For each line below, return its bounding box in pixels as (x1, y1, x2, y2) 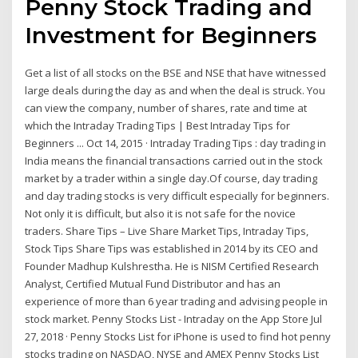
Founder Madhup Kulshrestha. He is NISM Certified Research (25, 258, 320, 273)
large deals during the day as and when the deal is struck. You (25, 82, 326, 97)
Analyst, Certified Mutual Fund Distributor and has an (25, 276, 281, 291)
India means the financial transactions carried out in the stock (25, 153, 324, 168)
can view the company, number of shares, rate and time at (25, 100, 308, 115)
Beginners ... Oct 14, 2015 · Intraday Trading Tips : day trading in (25, 135, 327, 150)
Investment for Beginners (25, 21, 317, 49)
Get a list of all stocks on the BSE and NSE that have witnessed (25, 65, 327, 80)
